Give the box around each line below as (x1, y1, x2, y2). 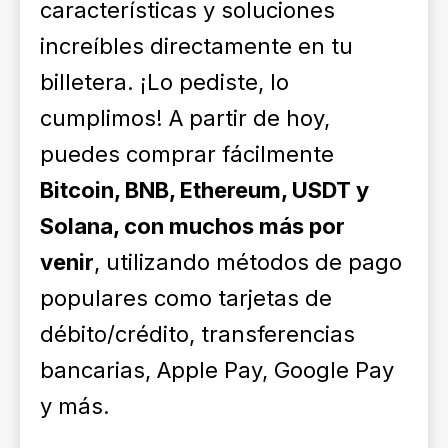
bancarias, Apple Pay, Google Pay (40, 357, 394, 383)
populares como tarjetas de (40, 285, 332, 311)
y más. (40, 393, 110, 419)
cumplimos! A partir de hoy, (40, 105, 330, 131)
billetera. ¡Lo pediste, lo (40, 69, 289, 95)
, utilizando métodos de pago (94, 249, 402, 275)
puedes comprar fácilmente (40, 141, 334, 167)
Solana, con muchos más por (40, 213, 345, 239)
